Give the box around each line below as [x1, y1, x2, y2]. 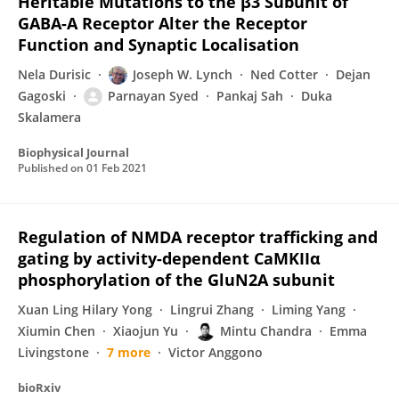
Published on [18, 160, 86, 175]
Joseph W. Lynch [133, 66, 232, 83]
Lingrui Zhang [170, 301, 254, 318]
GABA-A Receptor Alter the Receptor [18, 12, 307, 34]
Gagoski [18, 87, 66, 104]
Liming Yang [272, 301, 346, 318]
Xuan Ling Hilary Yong [18, 301, 152, 318]
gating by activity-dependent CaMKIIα [18, 248, 321, 269]
